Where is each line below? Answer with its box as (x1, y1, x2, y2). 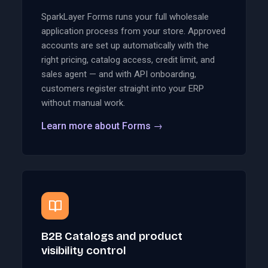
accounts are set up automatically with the (41, 40, 209, 51)
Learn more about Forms (41, 120, 153, 132)
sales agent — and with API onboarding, (41, 69, 196, 80)
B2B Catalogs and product (41, 230, 182, 243)
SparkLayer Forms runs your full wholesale (41, 11, 209, 23)
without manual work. (41, 98, 125, 109)
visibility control (41, 244, 126, 258)
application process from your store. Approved (41, 26, 226, 37)
